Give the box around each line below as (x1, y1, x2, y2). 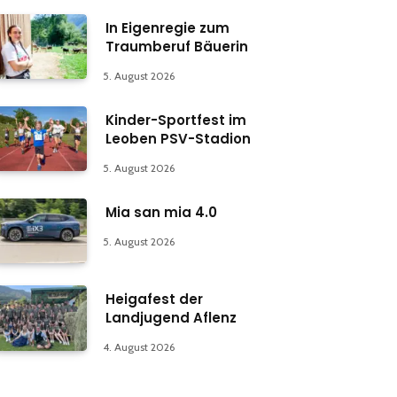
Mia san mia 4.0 (105, 203, 217, 222)
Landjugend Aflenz (105, 308, 237, 328)
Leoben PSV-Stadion (105, 129, 251, 149)
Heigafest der (105, 290, 203, 309)
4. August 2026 (103, 340, 175, 354)
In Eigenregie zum (105, 19, 230, 38)
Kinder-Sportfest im (105, 111, 246, 130)
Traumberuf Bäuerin (105, 37, 248, 57)
